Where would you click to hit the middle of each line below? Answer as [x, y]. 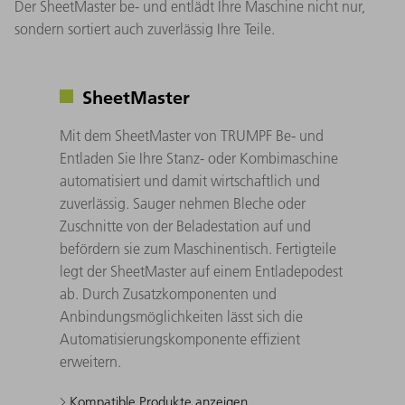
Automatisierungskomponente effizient [180, 339]
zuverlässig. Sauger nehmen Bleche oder [183, 203]
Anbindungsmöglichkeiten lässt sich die [181, 316]
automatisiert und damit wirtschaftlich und [190, 180]
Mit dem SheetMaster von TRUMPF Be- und [192, 135]
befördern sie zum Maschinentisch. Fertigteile [198, 248]
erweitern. [90, 361]
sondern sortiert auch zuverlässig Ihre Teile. [145, 28]
